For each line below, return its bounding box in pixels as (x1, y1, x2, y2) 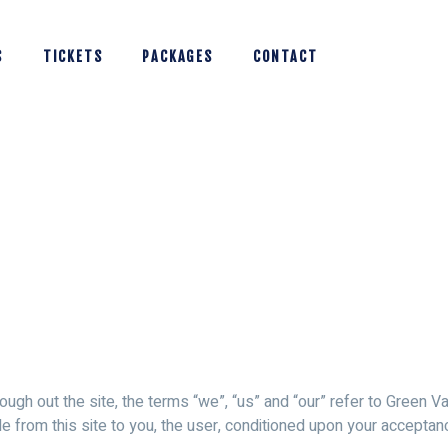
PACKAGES (142, 48, 213, 65)
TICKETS (42, 48, 103, 65)
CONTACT (252, 48, 318, 65)
